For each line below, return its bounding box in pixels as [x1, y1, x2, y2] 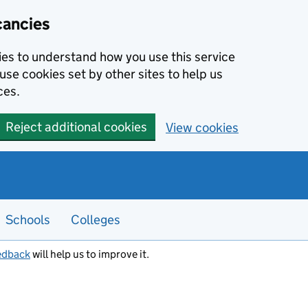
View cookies [166, 119, 239, 135]
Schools [5, 212, 50, 228]
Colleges [71, 212, 120, 228]
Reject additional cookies [5, 119, 147, 135]
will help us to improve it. [30, 247, 149, 261]
